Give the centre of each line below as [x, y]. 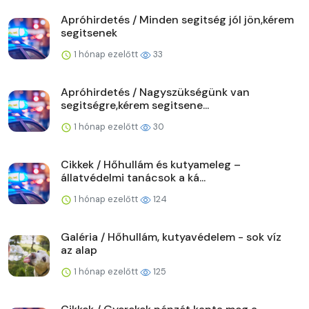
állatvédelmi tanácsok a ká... [133, 178]
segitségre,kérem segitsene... [135, 106]
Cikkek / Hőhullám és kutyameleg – [151, 165]
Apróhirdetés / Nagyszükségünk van [155, 92]
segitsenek [89, 33]
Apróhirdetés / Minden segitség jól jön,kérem [177, 20]
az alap [79, 250]
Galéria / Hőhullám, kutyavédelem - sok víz [171, 237]
